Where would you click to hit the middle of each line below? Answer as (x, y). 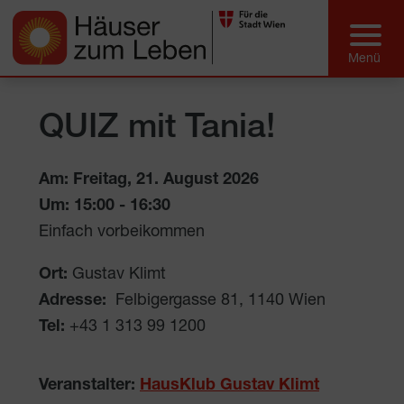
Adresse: (73, 301)
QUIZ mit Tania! (157, 130)
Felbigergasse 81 (177, 301)
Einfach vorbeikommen (122, 232)
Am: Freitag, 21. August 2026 (149, 180)
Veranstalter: (87, 386)
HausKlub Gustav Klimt (230, 386)
